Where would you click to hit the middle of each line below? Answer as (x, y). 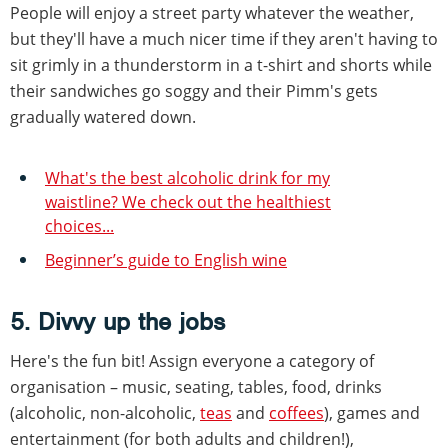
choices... (79, 225)
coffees (296, 412)
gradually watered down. (103, 116)
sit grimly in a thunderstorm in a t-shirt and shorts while (221, 64)
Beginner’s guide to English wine (166, 259)
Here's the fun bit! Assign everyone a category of (192, 360)
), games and (372, 412)
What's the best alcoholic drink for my (187, 177)
